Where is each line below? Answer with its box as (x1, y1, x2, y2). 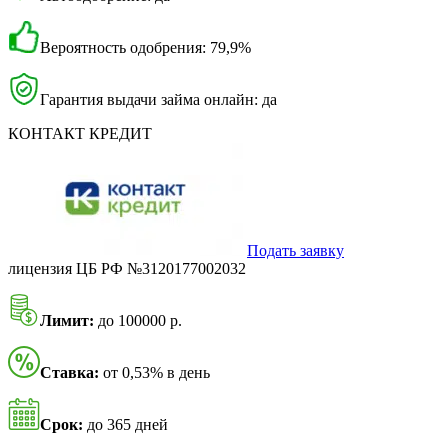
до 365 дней (83, 416, 168, 434)
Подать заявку (247, 242, 344, 260)
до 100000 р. (94, 312, 182, 330)
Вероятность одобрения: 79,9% (40, 39, 251, 57)
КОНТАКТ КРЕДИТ (8, 125, 152, 143)
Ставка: (40, 364, 99, 382)
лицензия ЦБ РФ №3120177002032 (8, 260, 246, 278)
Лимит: (40, 312, 94, 330)
